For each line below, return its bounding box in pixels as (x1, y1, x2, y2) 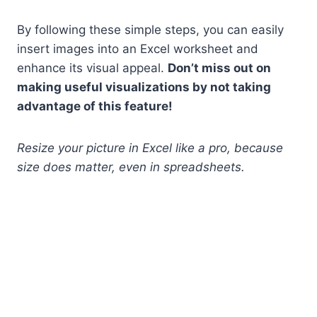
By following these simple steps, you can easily (17, 22, 284, 37)
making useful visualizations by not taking (17, 79, 271, 94)
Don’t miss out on (168, 60, 271, 75)
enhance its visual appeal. (17, 60, 168, 75)
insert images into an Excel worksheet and (17, 41, 258, 56)
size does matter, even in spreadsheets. (17, 159, 245, 174)
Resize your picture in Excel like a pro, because (17, 140, 283, 155)
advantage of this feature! (17, 98, 173, 113)
